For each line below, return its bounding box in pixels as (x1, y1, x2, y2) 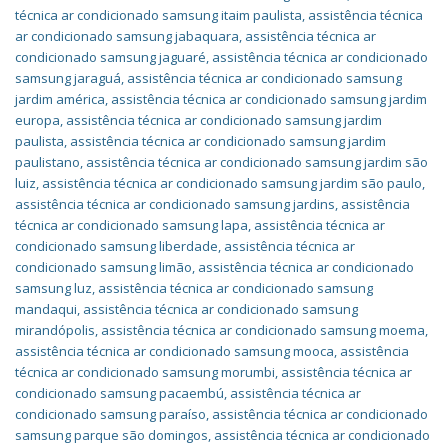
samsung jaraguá (15, 69, 121, 87)
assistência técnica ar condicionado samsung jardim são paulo (42, 174, 422, 192)
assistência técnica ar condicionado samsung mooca (15, 342, 334, 360)
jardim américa (15, 90, 105, 108)
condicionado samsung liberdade (15, 237, 218, 255)
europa (15, 111, 60, 129)
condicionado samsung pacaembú (15, 384, 224, 402)
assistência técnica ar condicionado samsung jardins (15, 195, 335, 213)
